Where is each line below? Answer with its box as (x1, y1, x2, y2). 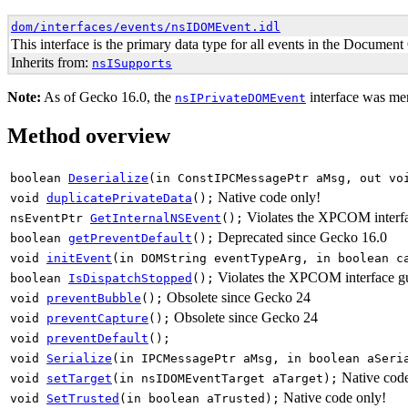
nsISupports (92, 56, 172, 70)
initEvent (46, 250, 112, 265)
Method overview (7, 123, 170, 148)
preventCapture (46, 311, 148, 325)
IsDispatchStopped (68, 270, 192, 285)
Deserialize (68, 170, 148, 185)
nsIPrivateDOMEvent (175, 91, 306, 105)
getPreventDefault (68, 230, 192, 245)
